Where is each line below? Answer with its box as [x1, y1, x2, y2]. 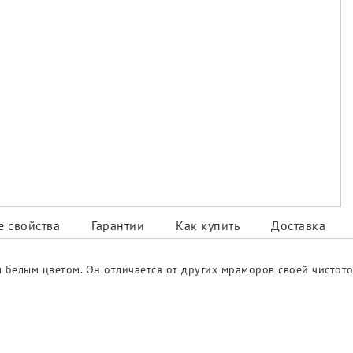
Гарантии [91, 217, 144, 234]
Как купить [176, 217, 240, 234]
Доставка [271, 217, 325, 234]
